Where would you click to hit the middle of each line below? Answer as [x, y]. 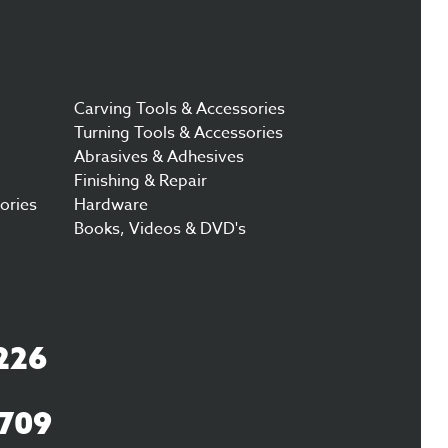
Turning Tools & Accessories [178, 133]
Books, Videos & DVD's [159, 229]
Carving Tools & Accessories [179, 109]
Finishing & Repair [140, 181]
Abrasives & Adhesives [158, 157]
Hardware [110, 205]
